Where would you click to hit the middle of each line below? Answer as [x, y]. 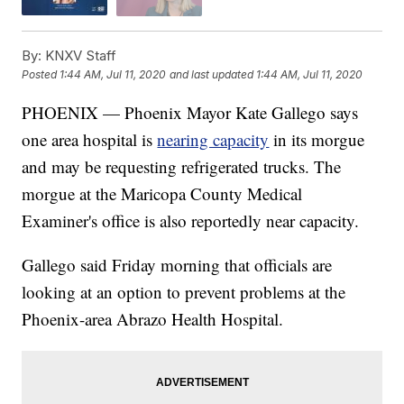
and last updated [212, 75]
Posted [41, 75]
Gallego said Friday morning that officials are [177, 264]
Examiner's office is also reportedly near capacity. [191, 220]
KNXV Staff [79, 55]
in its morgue [317, 139]
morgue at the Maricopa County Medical [162, 193]
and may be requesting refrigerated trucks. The [182, 166]
